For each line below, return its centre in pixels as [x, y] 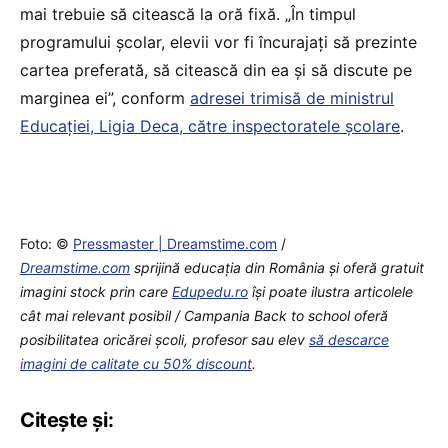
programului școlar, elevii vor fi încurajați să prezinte [218, 42]
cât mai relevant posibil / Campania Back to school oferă [204, 316]
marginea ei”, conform [105, 98]
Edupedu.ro [210, 292]
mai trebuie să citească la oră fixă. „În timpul [188, 14]
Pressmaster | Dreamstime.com [175, 244]
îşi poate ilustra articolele [330, 292]
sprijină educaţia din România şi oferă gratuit [277, 268]
